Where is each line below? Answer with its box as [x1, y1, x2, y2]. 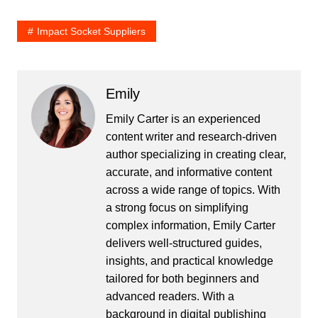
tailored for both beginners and [105, 273, 259, 285]
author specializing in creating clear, [105, 148, 286, 160]
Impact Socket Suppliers [36, 26, 146, 37]
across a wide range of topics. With [105, 184, 280, 196]
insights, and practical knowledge [105, 255, 273, 267]
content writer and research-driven [105, 131, 277, 143]
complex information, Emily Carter [105, 219, 275, 231]
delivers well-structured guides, [105, 237, 262, 249]
